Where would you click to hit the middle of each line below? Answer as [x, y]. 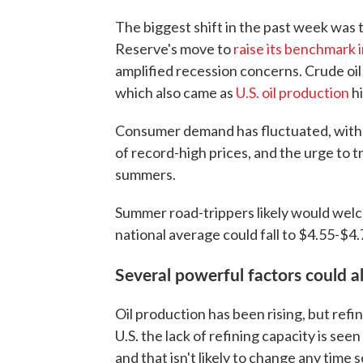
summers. [145, 174]
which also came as [175, 92]
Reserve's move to [174, 48]
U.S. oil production [293, 92]
